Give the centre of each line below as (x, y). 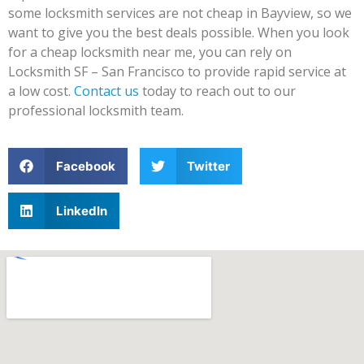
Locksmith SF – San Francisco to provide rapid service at (177, 71)
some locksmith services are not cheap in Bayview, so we (180, 13)
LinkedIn (81, 210)
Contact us (106, 91)
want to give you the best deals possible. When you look (179, 32)
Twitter (208, 166)
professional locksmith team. (97, 110)
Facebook (85, 166)
